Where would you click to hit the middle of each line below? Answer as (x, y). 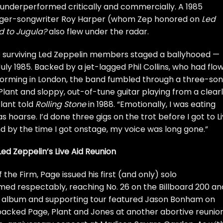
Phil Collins (148, 67)
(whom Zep (130, 19)
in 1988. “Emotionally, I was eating (151, 104)
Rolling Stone (61, 104)
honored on (178, 19)
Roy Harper (83, 19)
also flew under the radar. (98, 31)
